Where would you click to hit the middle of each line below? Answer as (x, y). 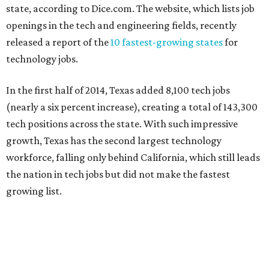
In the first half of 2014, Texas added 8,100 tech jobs (118, 90)
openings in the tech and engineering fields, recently (121, 25)
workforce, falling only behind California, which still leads (133, 157)
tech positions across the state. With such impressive (122, 124)
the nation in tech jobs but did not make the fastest (118, 174)
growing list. (34, 191)
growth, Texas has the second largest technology (114, 141)
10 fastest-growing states (167, 42)
